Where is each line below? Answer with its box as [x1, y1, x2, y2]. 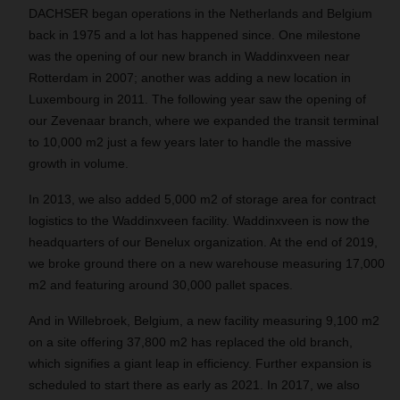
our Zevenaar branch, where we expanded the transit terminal [29, 113, 379, 128]
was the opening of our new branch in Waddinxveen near [29, 49, 350, 63]
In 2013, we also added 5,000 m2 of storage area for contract [29, 192, 376, 206]
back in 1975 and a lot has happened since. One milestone [29, 28, 361, 42]
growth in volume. [29, 156, 129, 171]
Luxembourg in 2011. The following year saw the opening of [29, 92, 366, 106]
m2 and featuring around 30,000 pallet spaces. [29, 278, 293, 292]
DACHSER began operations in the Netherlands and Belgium [29, 6, 372, 21]
